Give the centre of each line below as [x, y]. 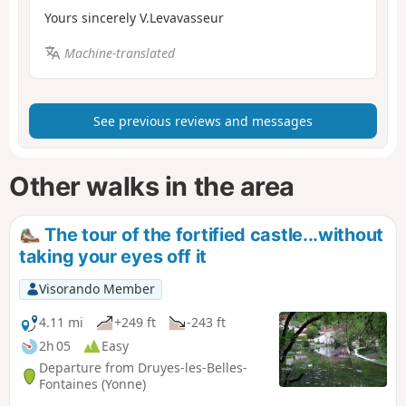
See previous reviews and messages [203, 121]
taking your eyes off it [113, 256]
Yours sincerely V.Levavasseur [134, 18]
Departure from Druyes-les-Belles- [143, 368]
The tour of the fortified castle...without [212, 235]
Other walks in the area [152, 186]
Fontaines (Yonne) [92, 384]
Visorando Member [97, 289]
